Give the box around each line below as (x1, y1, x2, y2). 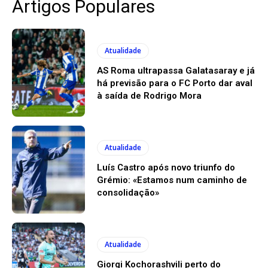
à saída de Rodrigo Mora (97, 90, 202, 102)
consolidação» (97, 187, 160, 199)
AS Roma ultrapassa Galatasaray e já (97, 65, 255, 77)
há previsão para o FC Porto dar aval (97, 78, 253, 89)
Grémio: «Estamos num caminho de (97, 175, 248, 186)
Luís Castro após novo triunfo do (97, 162, 236, 173)
